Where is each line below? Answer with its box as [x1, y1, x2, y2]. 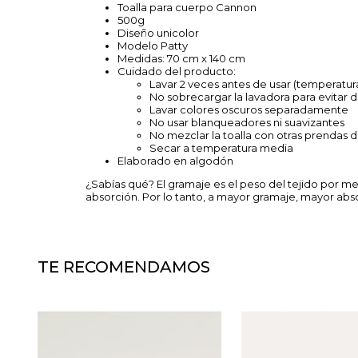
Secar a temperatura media [149, 141, 293, 154]
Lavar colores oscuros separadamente [149, 103, 348, 116]
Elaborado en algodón [117, 154, 233, 167]
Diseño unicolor [117, 26, 199, 39]
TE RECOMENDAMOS [38, 257, 210, 276]
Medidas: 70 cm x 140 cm [117, 52, 245, 65]
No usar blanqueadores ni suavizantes [149, 116, 344, 129]
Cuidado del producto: [117, 65, 236, 78]
